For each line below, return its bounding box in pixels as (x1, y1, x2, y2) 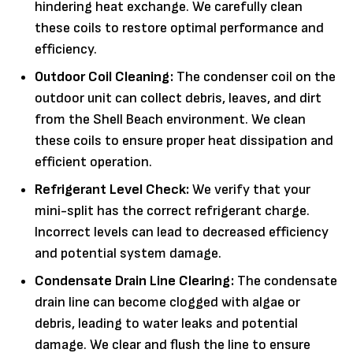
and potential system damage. (35, 245, 221, 262)
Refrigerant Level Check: (35, 181, 189, 199)
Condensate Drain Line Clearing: (35, 273, 234, 290)
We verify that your (189, 181, 310, 199)
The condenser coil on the (173, 69, 336, 86)
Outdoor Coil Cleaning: (35, 69, 173, 86)
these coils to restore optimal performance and (35, 20, 324, 37)
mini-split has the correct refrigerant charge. (35, 203, 310, 220)
